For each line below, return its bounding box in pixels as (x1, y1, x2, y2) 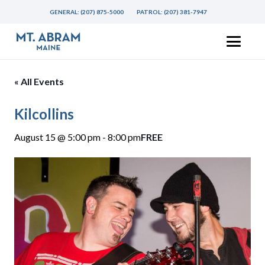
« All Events (14, 76, 64, 87)
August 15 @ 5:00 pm (14, 131, 101, 143)
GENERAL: (50, 8, 81, 15)
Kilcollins (14, 105, 74, 122)
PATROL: (137, 8, 164, 15)
